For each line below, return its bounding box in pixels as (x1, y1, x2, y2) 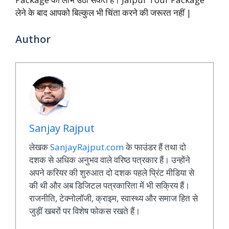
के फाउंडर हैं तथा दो (123, 141, 186, 153)
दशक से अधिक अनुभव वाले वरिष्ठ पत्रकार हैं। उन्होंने (29, 153, 190, 166)
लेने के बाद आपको (15, 6, 72, 18)
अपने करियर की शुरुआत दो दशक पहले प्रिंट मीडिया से (29, 166, 194, 178)
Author (15, 32, 51, 47)
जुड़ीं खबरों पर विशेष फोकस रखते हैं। (29, 204, 140, 217)
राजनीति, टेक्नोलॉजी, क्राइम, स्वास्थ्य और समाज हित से (29, 192, 198, 204)
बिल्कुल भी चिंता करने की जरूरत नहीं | (72, 6, 191, 18)
